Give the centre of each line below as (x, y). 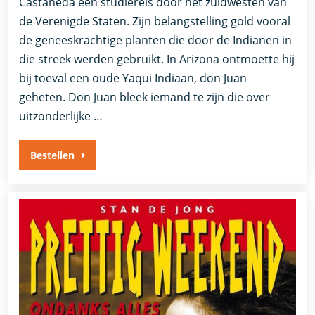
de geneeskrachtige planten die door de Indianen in (156, 40)
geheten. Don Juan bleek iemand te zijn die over (145, 97)
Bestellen (53, 155)
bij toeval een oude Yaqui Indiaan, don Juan (133, 78)
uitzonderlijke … (61, 116)
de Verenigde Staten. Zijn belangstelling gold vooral (155, 21)
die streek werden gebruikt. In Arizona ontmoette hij (157, 59)
